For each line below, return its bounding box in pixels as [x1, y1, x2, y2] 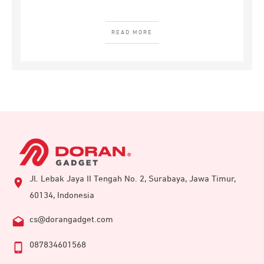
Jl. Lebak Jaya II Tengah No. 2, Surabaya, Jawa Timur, [29, 174, 236, 183]
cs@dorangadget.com [29, 214, 113, 224]
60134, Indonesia [29, 190, 94, 200]
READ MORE [111, 29, 153, 35]
